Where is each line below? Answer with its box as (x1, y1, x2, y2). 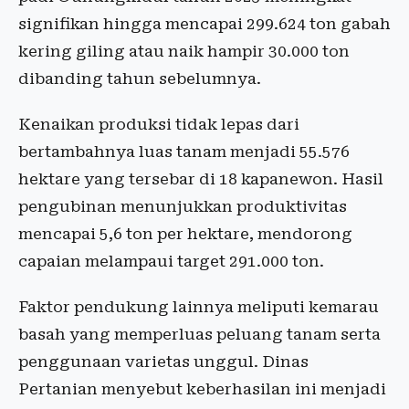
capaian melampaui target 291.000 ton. (18, 252, 324, 271)
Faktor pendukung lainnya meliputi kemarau (18, 298, 379, 317)
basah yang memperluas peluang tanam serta (18, 325, 381, 344)
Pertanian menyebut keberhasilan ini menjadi (18, 380, 386, 399)
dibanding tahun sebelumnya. (18, 69, 261, 89)
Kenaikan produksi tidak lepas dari (18, 115, 299, 134)
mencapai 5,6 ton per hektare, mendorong (18, 225, 352, 244)
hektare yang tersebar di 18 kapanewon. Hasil (18, 170, 383, 189)
